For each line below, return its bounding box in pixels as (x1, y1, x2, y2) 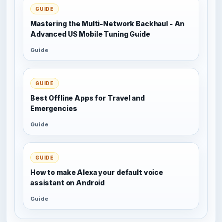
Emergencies (30, 104, 77, 112)
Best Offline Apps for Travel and (30, 93, 145, 102)
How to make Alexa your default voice (30, 167, 163, 176)
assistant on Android (30, 178, 105, 187)
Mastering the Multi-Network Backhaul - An (30, 19, 185, 28)
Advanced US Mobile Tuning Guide (30, 29, 150, 38)
